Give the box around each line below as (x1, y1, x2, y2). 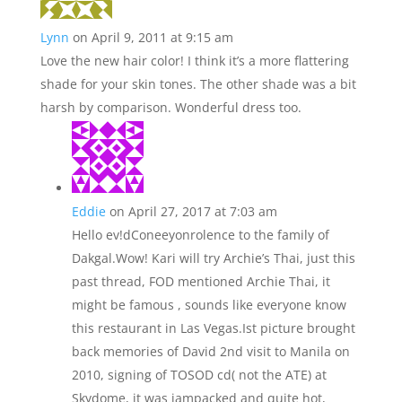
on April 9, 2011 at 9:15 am (72, 29, 233, 46)
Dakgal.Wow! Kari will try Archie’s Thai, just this (71, 249, 355, 267)
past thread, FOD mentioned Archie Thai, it (71, 273, 330, 290)
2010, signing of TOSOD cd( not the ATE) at (71, 366, 327, 383)
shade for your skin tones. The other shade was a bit (39, 75, 356, 92)
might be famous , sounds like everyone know (71, 296, 346, 313)
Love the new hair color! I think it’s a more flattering (39, 52, 349, 69)
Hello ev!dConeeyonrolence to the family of (71, 226, 329, 243)
